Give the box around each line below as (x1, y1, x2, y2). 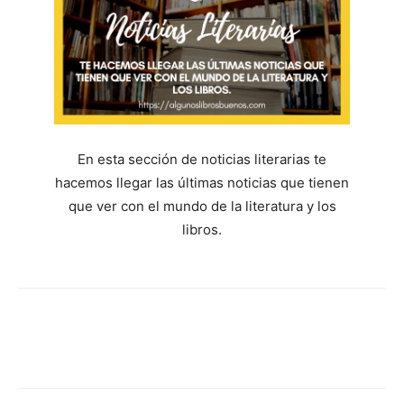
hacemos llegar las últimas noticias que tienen (55, 174, 349, 192)
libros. (182, 221, 222, 239)
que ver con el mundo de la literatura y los (68, 197, 336, 216)
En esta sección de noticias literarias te (78, 151, 326, 169)
